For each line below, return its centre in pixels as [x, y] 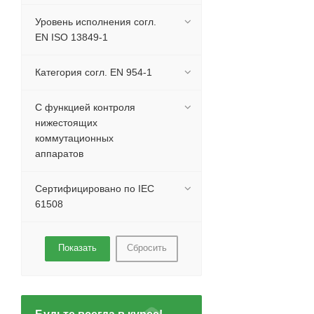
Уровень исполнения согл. [96, 22]
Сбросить [147, 248]
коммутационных [74, 138]
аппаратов [59, 153]
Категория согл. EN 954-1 [94, 72]
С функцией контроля [85, 107]
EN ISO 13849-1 [71, 37]
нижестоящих [66, 123]
